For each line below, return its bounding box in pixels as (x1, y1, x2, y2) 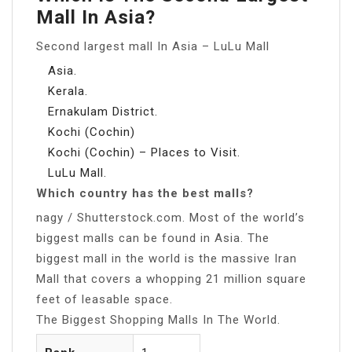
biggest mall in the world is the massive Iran (36, 251, 297, 266)
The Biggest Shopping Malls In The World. (36, 312, 280, 327)
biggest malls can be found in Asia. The (36, 230, 269, 245)
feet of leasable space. (36, 291, 173, 306)
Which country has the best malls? (36, 185, 254, 200)
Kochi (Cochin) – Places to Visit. (48, 145, 240, 159)
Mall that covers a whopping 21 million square (36, 271, 306, 286)
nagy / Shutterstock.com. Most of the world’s (36, 210, 305, 225)
